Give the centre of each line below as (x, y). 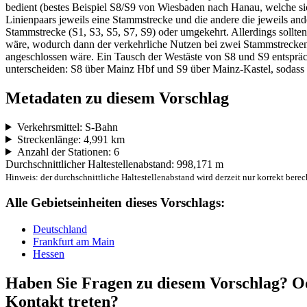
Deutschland (60, 230)
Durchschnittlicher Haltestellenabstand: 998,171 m (114, 164)
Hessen (49, 254)
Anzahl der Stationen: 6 (68, 151)
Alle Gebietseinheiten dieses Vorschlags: (115, 203)
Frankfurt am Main (74, 242)
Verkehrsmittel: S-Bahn (67, 127)
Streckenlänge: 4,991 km (71, 139)
